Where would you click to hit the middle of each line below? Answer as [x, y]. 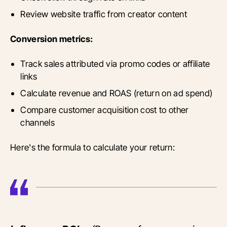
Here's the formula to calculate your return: [93, 147]
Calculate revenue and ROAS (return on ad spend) [117, 93]
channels [38, 123]
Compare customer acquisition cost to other [105, 110]
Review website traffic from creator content [104, 14]
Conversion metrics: [52, 39]
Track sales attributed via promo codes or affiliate [115, 64]
